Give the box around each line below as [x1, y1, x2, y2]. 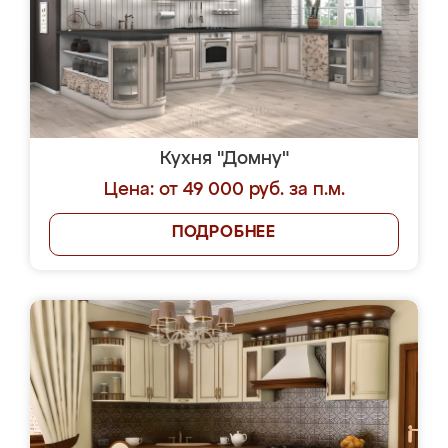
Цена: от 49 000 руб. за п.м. [103, 181, 345, 199]
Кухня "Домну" [159, 150, 289, 168]
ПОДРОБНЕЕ [171, 225, 277, 241]
